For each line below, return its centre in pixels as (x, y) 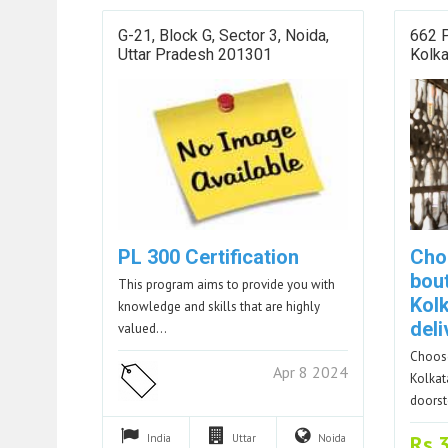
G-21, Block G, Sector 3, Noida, (223, 35)
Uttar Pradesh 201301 (195, 54)
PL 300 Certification (208, 257)
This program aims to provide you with (226, 285)
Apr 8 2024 (311, 372)
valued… (142, 329)
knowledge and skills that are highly (219, 307)
